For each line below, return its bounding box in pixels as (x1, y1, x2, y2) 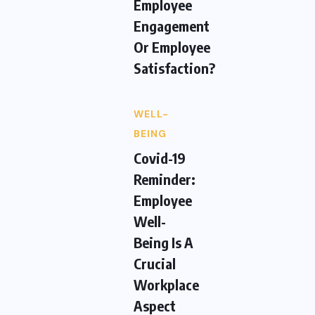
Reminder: (134, 169, 195, 188)
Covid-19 (134, 148, 186, 167)
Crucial (134, 254, 176, 272)
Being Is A (134, 233, 193, 251)
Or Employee (134, 37, 210, 56)
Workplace (134, 275, 199, 293)
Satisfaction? (134, 58, 215, 77)
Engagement (134, 16, 210, 34)
